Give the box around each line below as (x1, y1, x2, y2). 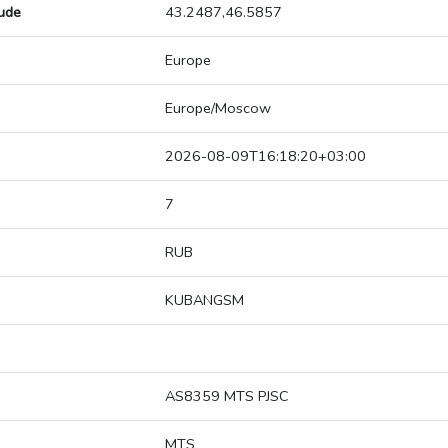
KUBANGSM (165, 290, 244, 311)
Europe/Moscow (165, 98, 271, 119)
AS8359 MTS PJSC (165, 386, 289, 407)
